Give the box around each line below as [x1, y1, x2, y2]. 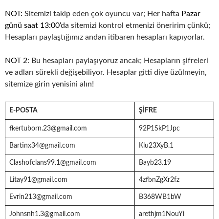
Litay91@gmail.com [9, 176, 67, 183]
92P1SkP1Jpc [139, 125, 180, 132]
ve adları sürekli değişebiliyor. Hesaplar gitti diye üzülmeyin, [5, 68, 207, 76]
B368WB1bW [139, 193, 181, 200]
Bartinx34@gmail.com [9, 142, 75, 149]
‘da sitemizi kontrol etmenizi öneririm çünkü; [60, 21, 210, 29]
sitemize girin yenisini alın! [5, 80, 94, 88]
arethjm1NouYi [139, 210, 184, 218]
